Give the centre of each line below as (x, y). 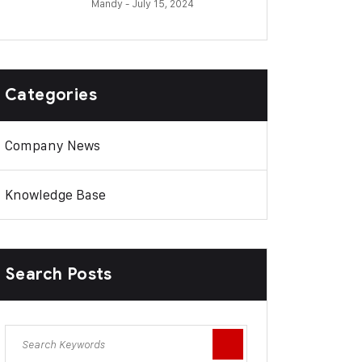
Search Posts (59, 274)
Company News (53, 145)
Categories (51, 95)
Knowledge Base (55, 195)
